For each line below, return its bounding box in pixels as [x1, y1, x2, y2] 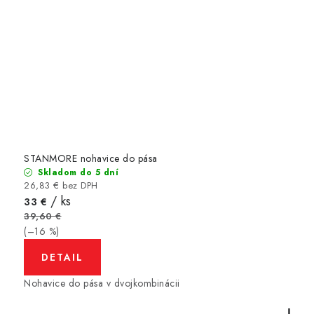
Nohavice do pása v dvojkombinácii [24, 276, 180, 291]
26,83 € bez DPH [24, 179, 98, 193]
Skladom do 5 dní [34, 166, 118, 179]
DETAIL [41, 250, 83, 265]
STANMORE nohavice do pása [24, 151, 158, 166]
